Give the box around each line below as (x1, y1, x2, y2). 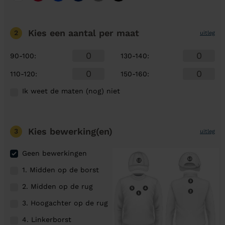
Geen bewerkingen (22, 149, 87, 157)
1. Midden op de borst (22, 165, 99, 174)
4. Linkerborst (22, 215, 71, 223)
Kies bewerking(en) (28, 126, 113, 137)
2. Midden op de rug (22, 182, 93, 190)
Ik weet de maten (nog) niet (22, 87, 120, 95)
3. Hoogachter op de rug (22, 198, 108, 207)
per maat (99, 28, 139, 38)
